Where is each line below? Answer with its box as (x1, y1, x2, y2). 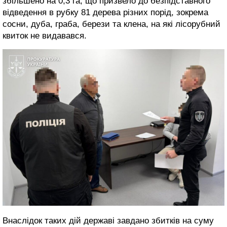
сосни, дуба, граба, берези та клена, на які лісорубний (3, 19, 220, 29)
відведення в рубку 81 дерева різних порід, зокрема (3, 7, 208, 17)
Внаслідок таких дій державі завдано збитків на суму (3, 216, 214, 226)
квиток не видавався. (3, 30, 87, 41)
